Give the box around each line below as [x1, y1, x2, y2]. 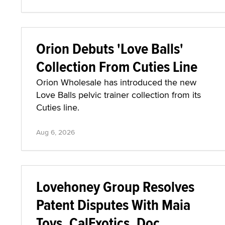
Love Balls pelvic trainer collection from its [36, 88, 201, 101]
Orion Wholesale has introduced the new [36, 76, 196, 88]
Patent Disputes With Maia [36, 194, 190, 215]
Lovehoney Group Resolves [36, 176, 194, 197]
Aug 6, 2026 [36, 127, 75, 137]
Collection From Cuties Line [36, 56, 197, 77]
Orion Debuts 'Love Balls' [36, 38, 183, 59]
